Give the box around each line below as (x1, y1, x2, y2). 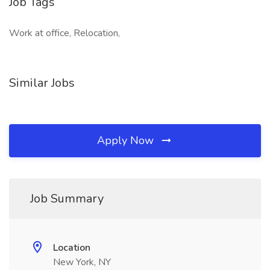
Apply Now (97, 133, 157, 148)
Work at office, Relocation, (9, 27, 120, 40)
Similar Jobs (9, 75, 75, 91)
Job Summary (30, 190, 104, 207)
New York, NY (53, 256, 111, 269)
